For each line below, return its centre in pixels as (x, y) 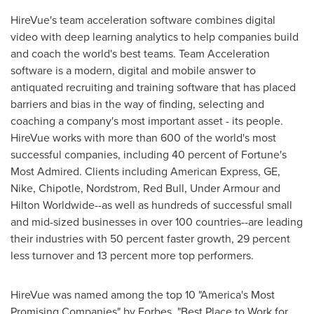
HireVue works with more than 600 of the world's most (143, 137)
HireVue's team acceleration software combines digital (143, 20)
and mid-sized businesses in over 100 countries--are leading (157, 221)
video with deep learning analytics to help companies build (155, 36)
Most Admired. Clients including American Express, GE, (145, 171)
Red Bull (164, 188)
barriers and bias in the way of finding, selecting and (137, 104)
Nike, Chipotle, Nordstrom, (77, 188)
